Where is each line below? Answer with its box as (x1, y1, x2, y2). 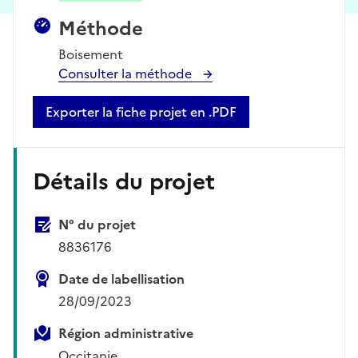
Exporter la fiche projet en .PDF (46, 101, 237, 121)
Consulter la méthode (58, 63, 195, 83)
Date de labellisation (58, 268, 185, 288)
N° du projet (58, 214, 136, 234)
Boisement (58, 44, 123, 64)
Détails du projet (33, 164, 215, 198)
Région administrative (58, 323, 193, 343)
